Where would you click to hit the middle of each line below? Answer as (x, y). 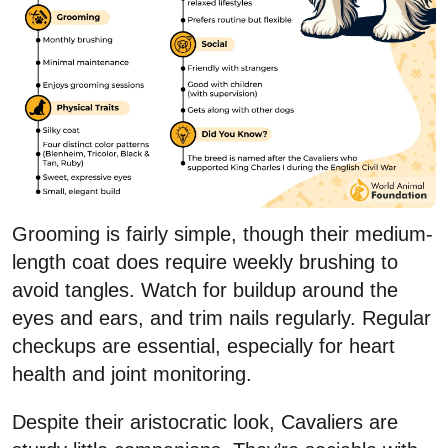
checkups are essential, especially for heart (203, 345)
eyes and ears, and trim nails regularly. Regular (221, 317)
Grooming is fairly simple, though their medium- (222, 233)
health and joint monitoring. (132, 373)
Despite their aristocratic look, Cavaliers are (205, 421)
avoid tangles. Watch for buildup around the (205, 289)
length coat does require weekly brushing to (205, 261)
